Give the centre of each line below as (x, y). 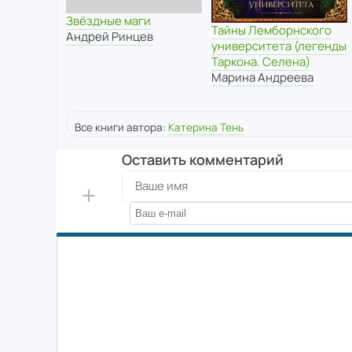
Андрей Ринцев (110, 37)
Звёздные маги (108, 21)
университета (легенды (279, 46)
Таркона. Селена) (260, 62)
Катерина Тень (206, 127)
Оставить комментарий (202, 159)
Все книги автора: (121, 127)
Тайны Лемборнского (271, 31)
